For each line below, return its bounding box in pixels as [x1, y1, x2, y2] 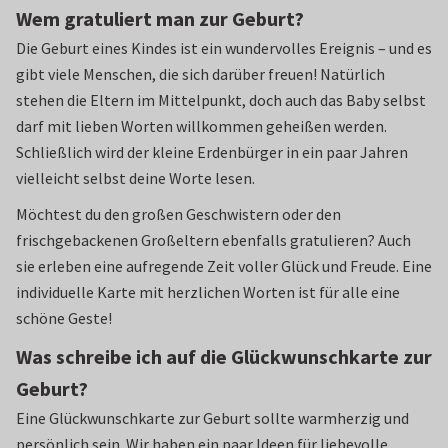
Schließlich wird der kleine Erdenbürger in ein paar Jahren [16, 142, 408, 162]
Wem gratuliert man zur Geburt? [16, 6, 304, 31]
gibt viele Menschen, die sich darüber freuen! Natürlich [16, 64, 385, 84]
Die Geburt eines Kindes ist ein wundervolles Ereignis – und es [16, 38, 432, 58]
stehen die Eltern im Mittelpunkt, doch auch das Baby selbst [16, 90, 426, 110]
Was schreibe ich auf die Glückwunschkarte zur [16, 344, 432, 369]
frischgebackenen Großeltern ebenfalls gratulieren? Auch [16, 230, 411, 250]
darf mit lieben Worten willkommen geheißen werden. [16, 116, 387, 136]
